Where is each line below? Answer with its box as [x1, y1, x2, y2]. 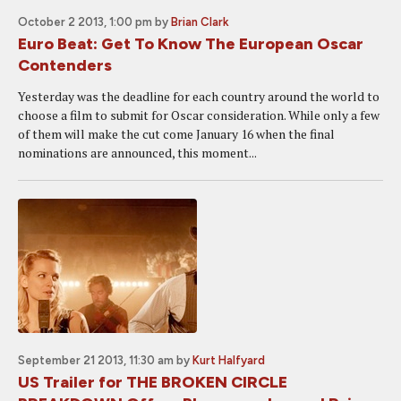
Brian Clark [171, 15, 229, 29]
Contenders [18, 55, 112, 75]
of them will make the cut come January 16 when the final [18, 125, 335, 142]
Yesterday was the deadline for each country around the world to [18, 88, 380, 105]
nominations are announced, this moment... [18, 144, 257, 161]
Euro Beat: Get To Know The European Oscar [18, 34, 363, 54]
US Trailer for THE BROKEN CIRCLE [18, 372, 287, 392]
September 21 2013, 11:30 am [18, 354, 174, 367]
